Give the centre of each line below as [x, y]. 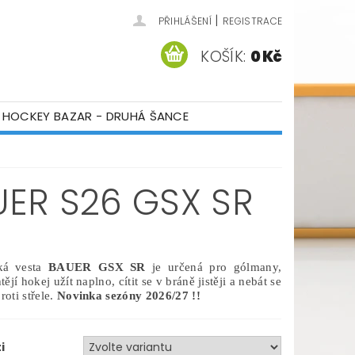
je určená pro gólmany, [214, 267]
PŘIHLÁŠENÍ [185, 21]
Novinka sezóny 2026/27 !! [128, 296]
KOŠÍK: [223, 56]
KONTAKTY [79, 145]
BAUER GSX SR [94, 267]
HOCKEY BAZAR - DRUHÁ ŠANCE [95, 116]
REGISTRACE [252, 21]
